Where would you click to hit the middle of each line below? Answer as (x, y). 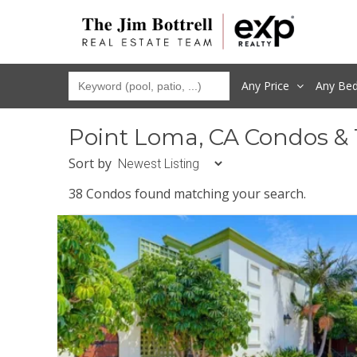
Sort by (90, 163)
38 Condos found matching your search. (188, 193)
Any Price (267, 86)
